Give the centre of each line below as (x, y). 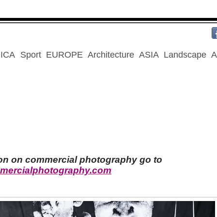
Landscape (185, 55)
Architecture (111, 55)
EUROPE (64, 55)
